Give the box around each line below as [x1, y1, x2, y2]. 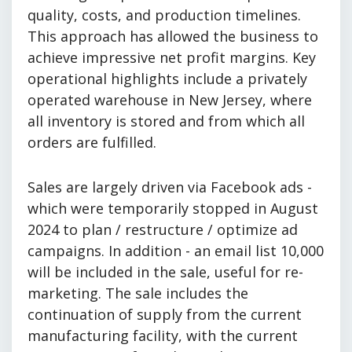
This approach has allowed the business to [27, 26, 318, 46]
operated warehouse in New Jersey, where [27, 90, 312, 109]
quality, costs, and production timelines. [27, 5, 301, 24]
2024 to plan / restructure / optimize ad [27, 219, 298, 239]
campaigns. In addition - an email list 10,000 [27, 240, 324, 260]
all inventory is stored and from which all [27, 111, 305, 130]
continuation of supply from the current [27, 304, 302, 324]
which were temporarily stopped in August [27, 198, 318, 218]
